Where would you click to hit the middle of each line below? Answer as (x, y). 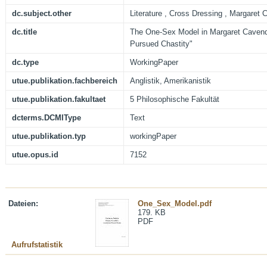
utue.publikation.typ (49, 136)
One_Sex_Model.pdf (175, 204)
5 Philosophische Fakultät (175, 100)
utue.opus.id (35, 155)
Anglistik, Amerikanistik (170, 81)
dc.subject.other (42, 14)
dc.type (25, 63)
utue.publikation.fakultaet (59, 100)
